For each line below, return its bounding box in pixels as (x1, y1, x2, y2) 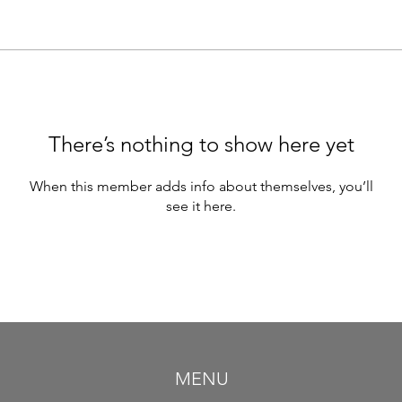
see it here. (166, 197, 236, 214)
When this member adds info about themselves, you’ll (29, 178, 373, 195)
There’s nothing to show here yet (48, 131, 354, 157)
